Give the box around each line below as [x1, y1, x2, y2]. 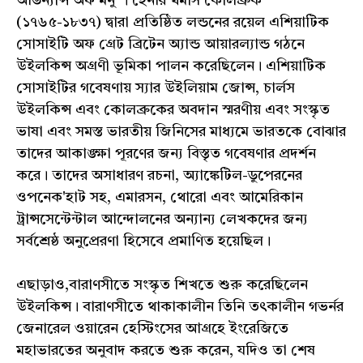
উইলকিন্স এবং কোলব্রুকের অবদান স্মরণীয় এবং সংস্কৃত [16, 103, 330, 118]
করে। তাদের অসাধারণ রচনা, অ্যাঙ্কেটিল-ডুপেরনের [16, 169, 302, 184]
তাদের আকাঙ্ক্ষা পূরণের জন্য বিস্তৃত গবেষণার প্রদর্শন [16, 147, 316, 162]
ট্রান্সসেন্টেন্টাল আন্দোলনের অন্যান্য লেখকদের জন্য [16, 212, 308, 228]
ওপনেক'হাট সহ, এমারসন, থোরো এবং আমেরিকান [16, 190, 303, 206]
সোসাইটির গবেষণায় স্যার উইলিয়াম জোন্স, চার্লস [16, 81, 295, 96]
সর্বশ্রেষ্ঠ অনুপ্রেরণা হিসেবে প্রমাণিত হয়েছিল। [16, 234, 271, 250]
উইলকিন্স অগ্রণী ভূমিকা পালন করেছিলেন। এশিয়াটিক [16, 59, 326, 75]
